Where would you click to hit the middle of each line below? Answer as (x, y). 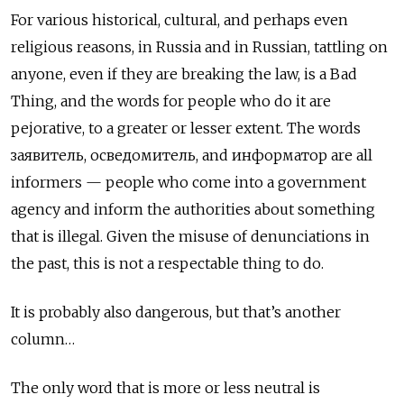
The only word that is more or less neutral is (165, 387)
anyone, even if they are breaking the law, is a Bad (184, 73)
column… (43, 339)
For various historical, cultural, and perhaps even (179, 19)
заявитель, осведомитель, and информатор (171, 155)
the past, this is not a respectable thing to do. (167, 263)
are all (352, 155)
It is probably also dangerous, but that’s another (176, 312)
